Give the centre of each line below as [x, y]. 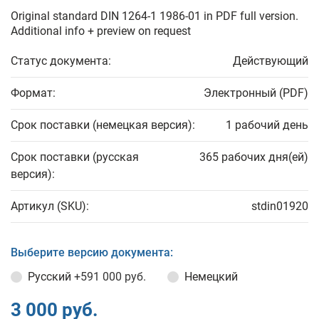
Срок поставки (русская [75, 157]
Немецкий [211, 277]
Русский [51, 277]
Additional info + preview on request [101, 31]
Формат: [33, 93]
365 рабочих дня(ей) [254, 157]
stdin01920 [280, 206]
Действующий [271, 61]
